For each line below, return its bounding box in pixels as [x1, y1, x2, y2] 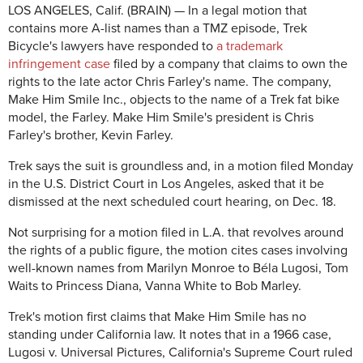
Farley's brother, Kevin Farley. [8, 126, 173, 143]
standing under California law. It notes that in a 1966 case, [8, 326, 331, 343]
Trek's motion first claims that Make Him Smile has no [8, 308, 306, 325]
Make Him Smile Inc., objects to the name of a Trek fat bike [8, 91, 340, 108]
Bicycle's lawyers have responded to [8, 37, 216, 54]
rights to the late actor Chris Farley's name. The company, [8, 73, 331, 90]
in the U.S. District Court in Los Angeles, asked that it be [8, 175, 324, 192]
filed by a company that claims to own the [110, 55, 348, 72]
